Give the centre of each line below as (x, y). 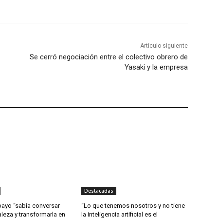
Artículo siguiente (164, 46)
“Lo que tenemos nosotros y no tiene (133, 206)
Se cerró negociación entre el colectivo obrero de (109, 57)
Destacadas (99, 191)
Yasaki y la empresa (156, 67)
